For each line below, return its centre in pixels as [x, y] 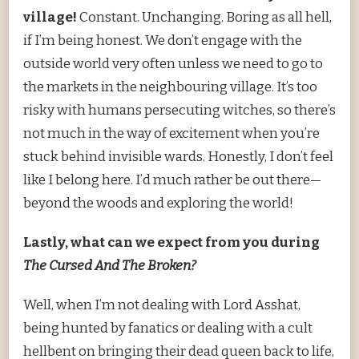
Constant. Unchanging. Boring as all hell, [204, 18]
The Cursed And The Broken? [110, 266]
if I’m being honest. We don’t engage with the [163, 41]
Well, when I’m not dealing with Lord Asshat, [162, 305]
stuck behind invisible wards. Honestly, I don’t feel [178, 157]
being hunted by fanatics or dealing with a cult [168, 329]
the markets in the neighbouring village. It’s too [170, 87]
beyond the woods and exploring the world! [158, 204]
